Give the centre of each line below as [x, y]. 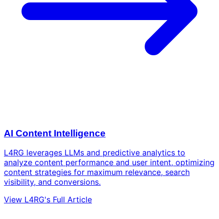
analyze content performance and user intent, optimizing [109, 163]
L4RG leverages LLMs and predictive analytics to [95, 153]
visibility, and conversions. [52, 182]
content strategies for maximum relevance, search [97, 172]
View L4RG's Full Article [48, 200]
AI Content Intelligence [55, 133]
